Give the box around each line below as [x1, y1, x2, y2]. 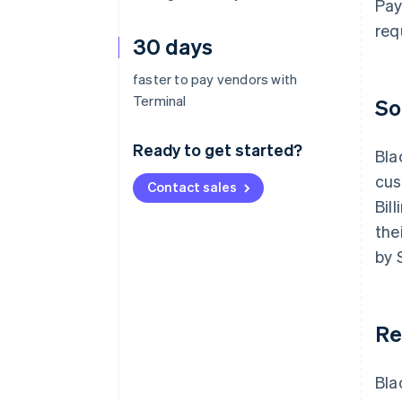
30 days [133, 32, 213, 60]
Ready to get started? [133, 139, 302, 160]
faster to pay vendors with [133, 70, 298, 88]
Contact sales [147, 178, 237, 196]
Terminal [133, 92, 187, 109]
